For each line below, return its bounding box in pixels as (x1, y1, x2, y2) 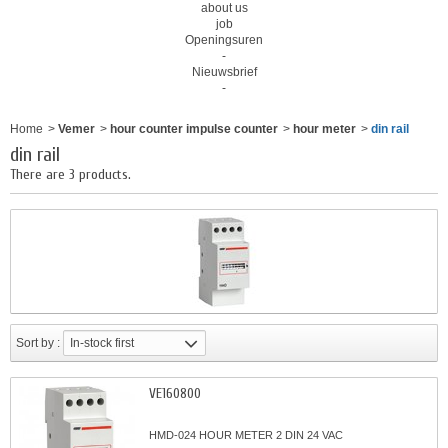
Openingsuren (185, 33, 263, 47)
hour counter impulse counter (110, 122, 278, 136)
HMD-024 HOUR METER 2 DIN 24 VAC (149, 429, 343, 441)
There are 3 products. (10, 166, 131, 183)
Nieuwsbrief (191, 65, 257, 79)
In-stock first (70, 336, 134, 350)
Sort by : (16, 336, 60, 350)
